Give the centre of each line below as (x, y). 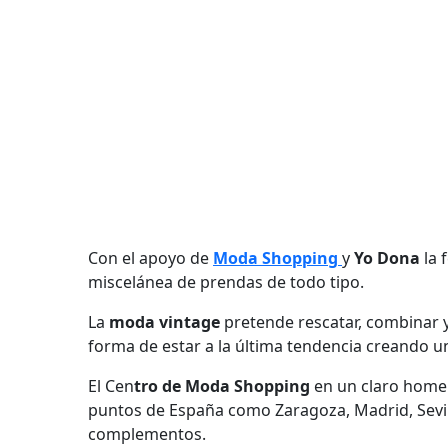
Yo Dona (387, 258)
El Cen (111, 386)
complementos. (147, 434)
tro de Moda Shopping (224, 386)
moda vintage (164, 322)
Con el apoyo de (150, 258)
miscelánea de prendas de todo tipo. (226, 282)
